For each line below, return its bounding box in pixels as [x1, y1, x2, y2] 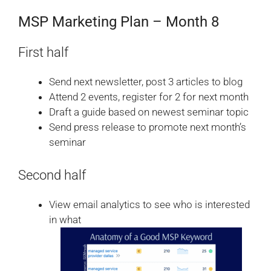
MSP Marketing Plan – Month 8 [18, 13, 219, 30]
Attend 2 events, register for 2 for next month [49, 90, 249, 103]
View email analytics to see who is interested [49, 198, 250, 211]
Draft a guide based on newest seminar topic [49, 105, 249, 118]
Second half [18, 168, 86, 183]
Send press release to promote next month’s [49, 120, 246, 133]
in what [49, 214, 81, 226]
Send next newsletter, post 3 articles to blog [49, 75, 243, 88]
